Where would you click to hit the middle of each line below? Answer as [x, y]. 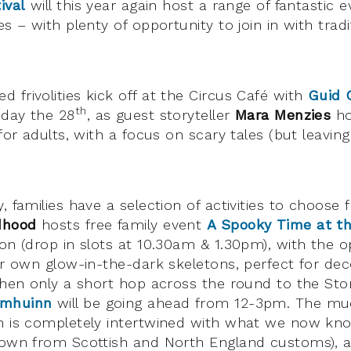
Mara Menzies [283, 114]
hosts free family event [121, 224]
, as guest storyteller [161, 114]
